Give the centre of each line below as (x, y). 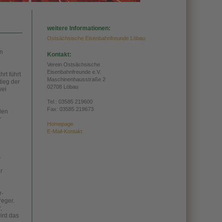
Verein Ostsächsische (74, 64)
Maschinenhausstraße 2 (76, 79)
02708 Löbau (63, 87)
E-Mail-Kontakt (65, 131)
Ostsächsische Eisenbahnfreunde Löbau (96, 38)
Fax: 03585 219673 (70, 109)
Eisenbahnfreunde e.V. (74, 72)
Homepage (60, 124)
